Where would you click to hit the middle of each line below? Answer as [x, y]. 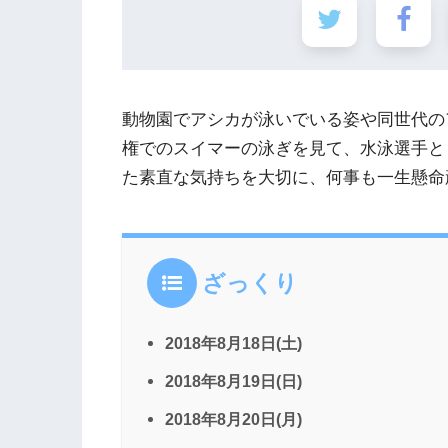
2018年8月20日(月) [233, 419]
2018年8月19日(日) [233, 381]
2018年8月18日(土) [233, 343]
